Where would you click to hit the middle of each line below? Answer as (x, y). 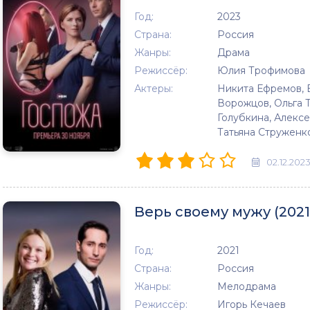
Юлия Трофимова (261, 71)
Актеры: (154, 89)
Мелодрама (247, 286)
